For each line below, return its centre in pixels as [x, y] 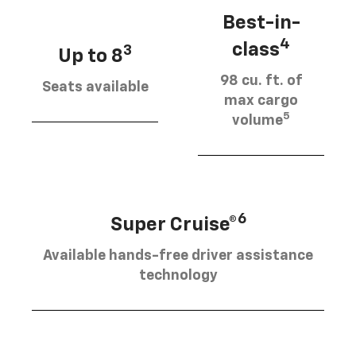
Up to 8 [91, 56]
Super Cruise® [174, 224]
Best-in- [261, 23]
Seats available [95, 87]
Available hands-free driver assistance [178, 255]
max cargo [261, 101]
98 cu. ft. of [261, 81]
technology [178, 275]
